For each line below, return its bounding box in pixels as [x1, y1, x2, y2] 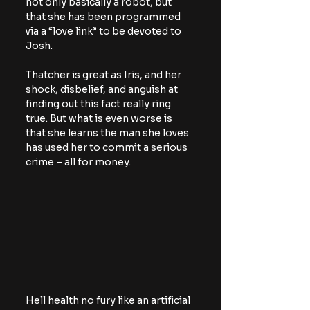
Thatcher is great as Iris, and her [26, 68, 183, 81]
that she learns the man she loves [26, 126, 191, 139]
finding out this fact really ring [26, 97, 173, 110]
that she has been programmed [26, 10, 183, 23]
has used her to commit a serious [26, 140, 190, 154]
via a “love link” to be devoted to [26, 24, 183, 37]
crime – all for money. [26, 155, 131, 168]
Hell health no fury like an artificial [26, 294, 192, 307]
